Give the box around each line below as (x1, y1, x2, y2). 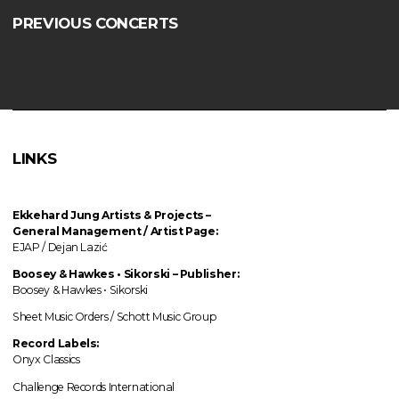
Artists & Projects (102, 208, 207, 222)
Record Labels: (12, 337, 100, 351)
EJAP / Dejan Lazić (12, 240, 108, 254)
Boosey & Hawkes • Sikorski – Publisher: (12, 266, 240, 281)
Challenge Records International (12, 379, 175, 394)
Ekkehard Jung (12, 208, 100, 222)
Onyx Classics (12, 353, 80, 367)
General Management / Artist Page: (12, 224, 221, 238)
